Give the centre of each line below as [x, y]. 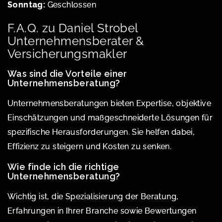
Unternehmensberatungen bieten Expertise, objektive [109, 103]
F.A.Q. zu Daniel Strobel [73, 28]
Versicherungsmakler [67, 54]
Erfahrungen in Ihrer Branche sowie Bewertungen [102, 211]
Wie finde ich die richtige [63, 166]
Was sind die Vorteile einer [67, 73]
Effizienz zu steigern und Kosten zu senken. [90, 146]
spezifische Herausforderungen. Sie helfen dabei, [101, 132]
